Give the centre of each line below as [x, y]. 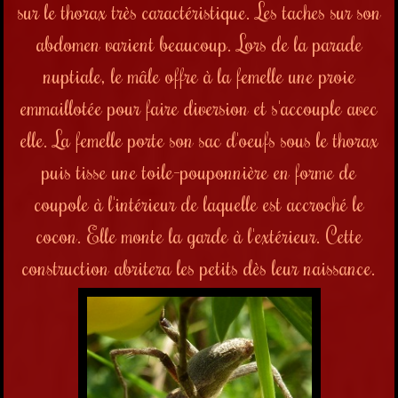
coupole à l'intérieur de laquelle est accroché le [199, 203]
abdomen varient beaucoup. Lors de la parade [199, 44]
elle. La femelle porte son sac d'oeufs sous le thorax [199, 139]
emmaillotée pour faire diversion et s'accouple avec [199, 107]
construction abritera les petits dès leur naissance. [199, 267]
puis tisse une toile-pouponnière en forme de [199, 171]
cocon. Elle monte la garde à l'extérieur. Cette [199, 235]
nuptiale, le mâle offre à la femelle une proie [199, 76]
